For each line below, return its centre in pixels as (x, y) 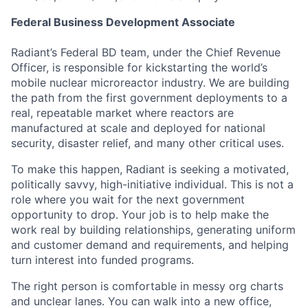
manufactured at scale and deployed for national (138, 128)
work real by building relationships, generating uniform (153, 230)
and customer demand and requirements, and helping (150, 245)
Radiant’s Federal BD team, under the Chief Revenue (146, 53)
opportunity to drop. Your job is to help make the (140, 215)
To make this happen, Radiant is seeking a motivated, (150, 169)
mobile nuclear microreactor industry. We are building (150, 83)
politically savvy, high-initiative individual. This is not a (152, 185)
